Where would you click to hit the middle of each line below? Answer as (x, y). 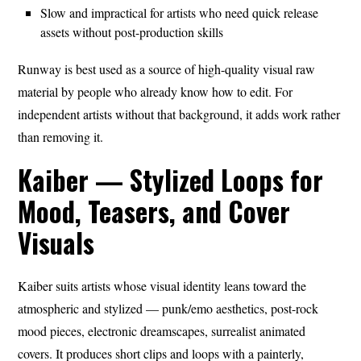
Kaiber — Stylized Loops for (171, 180)
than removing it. (61, 136)
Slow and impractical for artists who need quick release (180, 12)
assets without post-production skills (132, 31)
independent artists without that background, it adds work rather (179, 114)
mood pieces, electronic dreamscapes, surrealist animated (162, 330)
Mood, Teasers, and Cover (154, 211)
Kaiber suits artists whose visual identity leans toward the (162, 285)
